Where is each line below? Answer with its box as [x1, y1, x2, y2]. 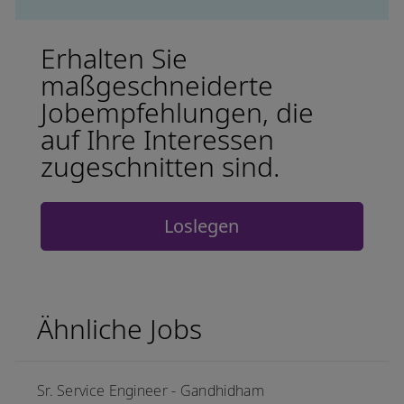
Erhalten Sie [40, 40, 188, 78]
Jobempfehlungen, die [40, 94, 314, 132]
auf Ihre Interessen [40, 121, 274, 159]
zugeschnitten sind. [40, 148, 280, 186]
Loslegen [164, 214, 240, 239]
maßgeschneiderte [40, 67, 273, 105]
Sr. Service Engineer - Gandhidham [36, 381, 264, 401]
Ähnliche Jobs [36, 310, 202, 348]
